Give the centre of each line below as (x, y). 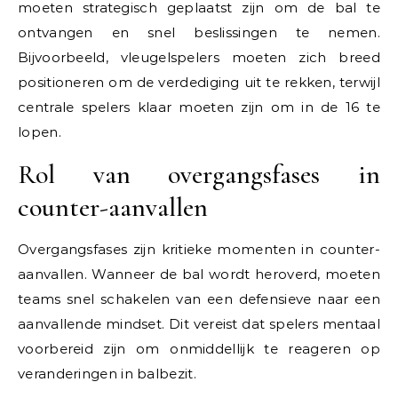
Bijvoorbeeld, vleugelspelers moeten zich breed (199, 58)
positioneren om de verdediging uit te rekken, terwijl (199, 83)
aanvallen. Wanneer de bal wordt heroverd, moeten (199, 275)
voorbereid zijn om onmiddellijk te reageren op (199, 349)
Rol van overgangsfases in (199, 175)
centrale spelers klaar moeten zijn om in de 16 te (199, 107)
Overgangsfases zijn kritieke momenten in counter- (199, 250)
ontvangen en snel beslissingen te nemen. (199, 33)
